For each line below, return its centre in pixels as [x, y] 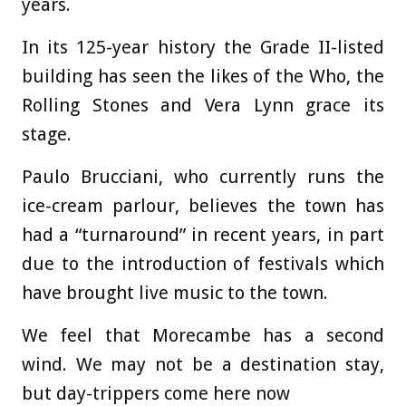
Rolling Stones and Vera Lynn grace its [203, 105]
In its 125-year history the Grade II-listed [203, 47]
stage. [47, 134]
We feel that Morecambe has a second [203, 335]
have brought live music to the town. [175, 292]
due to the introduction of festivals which [203, 263]
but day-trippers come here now [156, 393]
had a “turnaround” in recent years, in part [203, 234]
